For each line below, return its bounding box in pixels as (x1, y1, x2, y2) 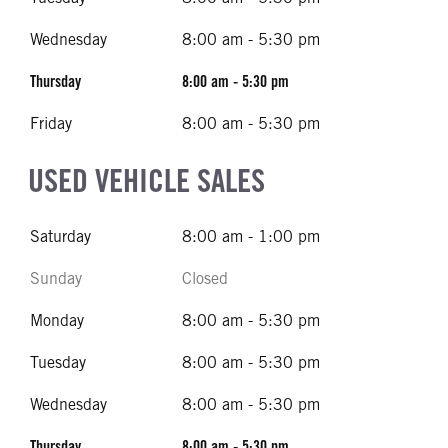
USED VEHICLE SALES (28, 161, 265, 200)
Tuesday (30, 353, 86, 372)
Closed (182, 269, 228, 288)
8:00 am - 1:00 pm (182, 227, 320, 246)
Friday (30, 114, 72, 133)
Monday (30, 311, 84, 330)
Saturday (30, 227, 91, 246)
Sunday (30, 269, 82, 288)
